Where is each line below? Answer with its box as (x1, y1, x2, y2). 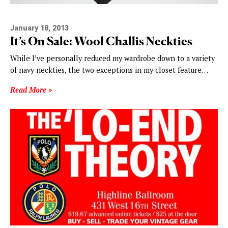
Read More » (10, 85, 52, 95)
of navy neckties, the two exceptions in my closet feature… (10, 65, 208, 75)
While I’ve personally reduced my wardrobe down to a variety (10, 53, 215, 64)
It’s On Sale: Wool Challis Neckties (10, 34, 192, 49)
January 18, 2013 (10, 24, 69, 33)
